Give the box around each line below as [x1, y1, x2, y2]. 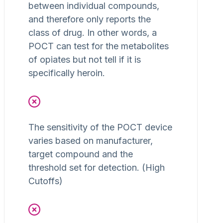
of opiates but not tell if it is [28, 54, 141, 65]
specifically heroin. [28, 68, 105, 79]
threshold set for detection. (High [28, 162, 165, 173]
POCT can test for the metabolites [28, 41, 169, 52]
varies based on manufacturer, [28, 135, 153, 146]
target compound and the [28, 149, 133, 160]
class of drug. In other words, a [28, 27, 157, 38]
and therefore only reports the [28, 14, 151, 25]
